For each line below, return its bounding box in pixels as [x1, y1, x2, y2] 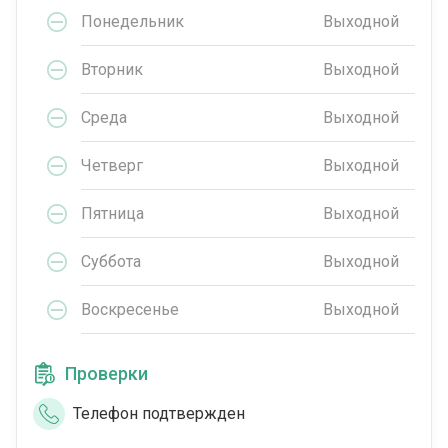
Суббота [81, 251, 141, 271]
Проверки [65, 363, 148, 385]
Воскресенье [81, 299, 179, 319]
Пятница [81, 203, 144, 223]
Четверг [81, 155, 143, 175]
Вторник [81, 59, 143, 79]
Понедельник [81, 11, 184, 31]
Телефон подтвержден [73, 404, 245, 424]
